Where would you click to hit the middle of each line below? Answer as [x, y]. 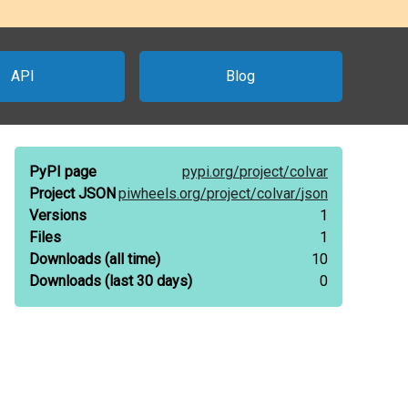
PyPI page [63, 172]
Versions [58, 215]
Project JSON [72, 194]
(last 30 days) [147, 281]
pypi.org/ [211, 172]
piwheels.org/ [163, 194]
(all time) [131, 259]
